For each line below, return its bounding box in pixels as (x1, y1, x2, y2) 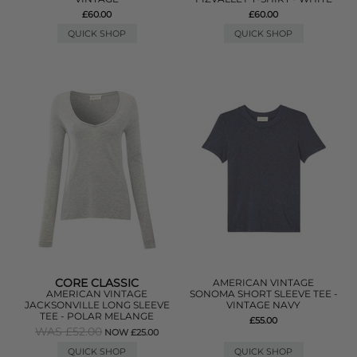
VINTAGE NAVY (226, 299, 301, 311)
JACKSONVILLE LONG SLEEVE (24, 299, 170, 311)
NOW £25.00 (104, 327, 159, 338)
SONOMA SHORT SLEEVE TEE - (189, 288, 338, 300)
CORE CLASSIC (55, 276, 139, 290)
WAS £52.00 (35, 324, 103, 339)
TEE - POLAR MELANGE (40, 310, 155, 322)
